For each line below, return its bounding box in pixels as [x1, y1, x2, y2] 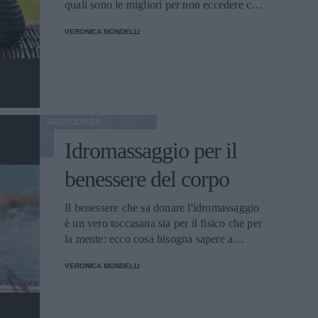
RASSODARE [46, 117, 102, 127]
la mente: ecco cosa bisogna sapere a [65, 233, 234, 245]
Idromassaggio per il [65, 138, 237, 163]
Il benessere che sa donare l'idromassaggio [65, 202, 260, 214]
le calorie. [65, 14, 110, 26]
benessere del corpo [65, 166, 229, 192]
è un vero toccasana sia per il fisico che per [65, 217, 262, 229]
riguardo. [65, 248, 106, 261]
